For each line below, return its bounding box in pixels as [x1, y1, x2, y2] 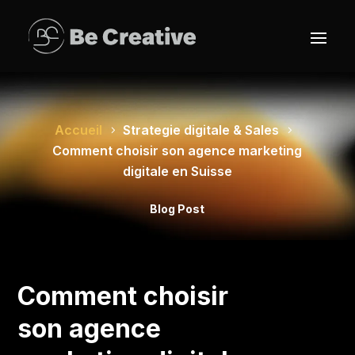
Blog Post [150, 202, 205, 216]
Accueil [55, 122, 103, 138]
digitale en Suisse [122, 163, 232, 179]
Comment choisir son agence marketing [52, 143, 303, 158]
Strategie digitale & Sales [123, 122, 280, 138]
